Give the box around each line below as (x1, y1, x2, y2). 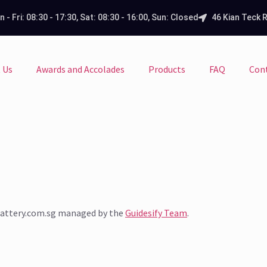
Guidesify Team (125, 206, 187, 219)
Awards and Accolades (36, 63, 125, 76)
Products (148, 63, 185, 76)
